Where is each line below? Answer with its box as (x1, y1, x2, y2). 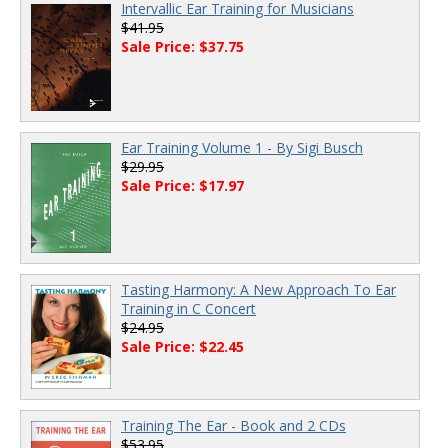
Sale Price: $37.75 (121, 37, 244, 57)
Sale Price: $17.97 (121, 176, 244, 196)
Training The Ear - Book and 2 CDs (121, 415, 346, 435)
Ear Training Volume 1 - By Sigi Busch (121, 138, 363, 158)
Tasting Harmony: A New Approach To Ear (121, 280, 396, 300)
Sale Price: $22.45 (121, 337, 244, 357)
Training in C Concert (121, 299, 256, 319)
